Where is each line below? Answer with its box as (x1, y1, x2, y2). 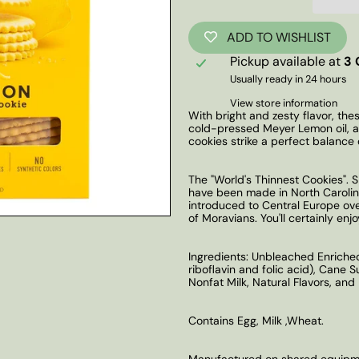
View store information (230, 95, 338, 110)
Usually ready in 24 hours (230, 71, 347, 86)
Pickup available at (230, 52, 345, 70)
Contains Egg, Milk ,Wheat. (188, 313, 324, 328)
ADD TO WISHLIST (227, 29, 331, 46)
